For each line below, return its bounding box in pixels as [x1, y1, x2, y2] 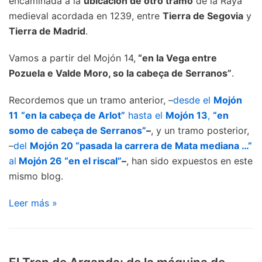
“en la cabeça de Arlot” [21, 109, 125, 121]
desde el [173, 94, 213, 106]
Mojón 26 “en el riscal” [16, 154, 122, 167]
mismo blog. [9, 170, 63, 182]
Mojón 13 [166, 109, 208, 121]
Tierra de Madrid [9, 25, 85, 37]
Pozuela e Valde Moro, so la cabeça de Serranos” [9, 67, 232, 79]
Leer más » [9, 196, 57, 209]
